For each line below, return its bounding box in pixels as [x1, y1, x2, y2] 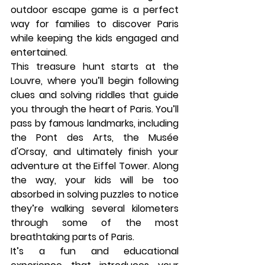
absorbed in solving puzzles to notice [11, 188, 179, 201]
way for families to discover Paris [11, 17, 179, 31]
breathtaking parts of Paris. [11, 230, 134, 244]
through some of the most [11, 216, 179, 230]
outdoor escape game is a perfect [11, 3, 179, 17]
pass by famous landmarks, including [11, 117, 179, 130]
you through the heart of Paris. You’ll [11, 102, 179, 116]
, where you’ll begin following [41, 74, 179, 88]
